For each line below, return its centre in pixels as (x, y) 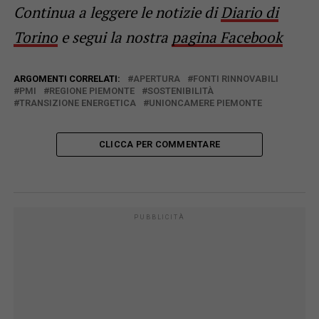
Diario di (249, 12)
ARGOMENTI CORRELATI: (67, 78)
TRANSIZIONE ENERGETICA (77, 103)
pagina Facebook (227, 37)
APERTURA (156, 78)
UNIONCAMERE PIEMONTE (205, 103)
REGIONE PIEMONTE (91, 90)
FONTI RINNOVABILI (235, 78)
